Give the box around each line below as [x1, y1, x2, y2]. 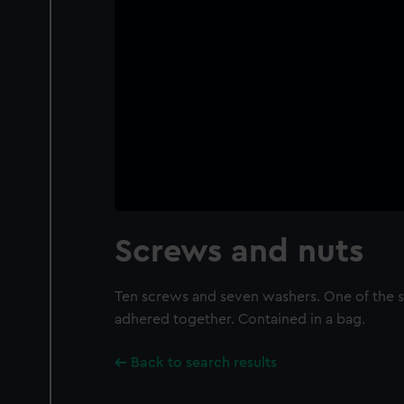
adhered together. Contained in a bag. [115, 312, 365, 326]
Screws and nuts [115, 235, 363, 268]
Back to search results [131, 355, 277, 370]
